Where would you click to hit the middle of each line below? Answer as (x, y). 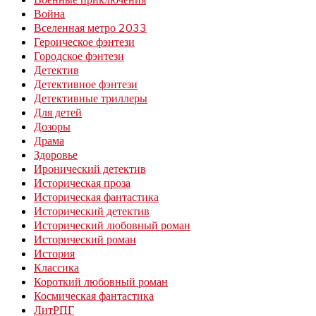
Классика (56, 268)
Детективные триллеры (91, 98)
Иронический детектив (90, 169)
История (54, 254)
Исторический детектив (92, 211)
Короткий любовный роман (101, 282)
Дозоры (52, 127)
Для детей (58, 113)
